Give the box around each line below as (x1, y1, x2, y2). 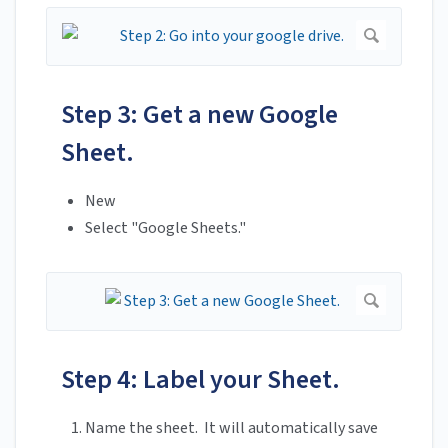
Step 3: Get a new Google (61, 96, 338, 134)
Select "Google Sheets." (85, 217, 246, 240)
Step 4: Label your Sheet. (61, 361, 340, 399)
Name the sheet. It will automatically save (85, 417, 378, 440)
